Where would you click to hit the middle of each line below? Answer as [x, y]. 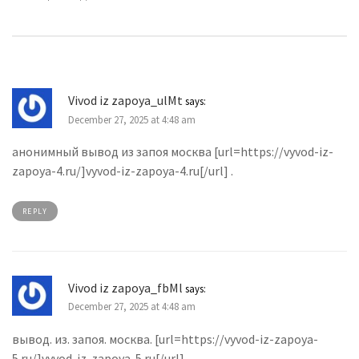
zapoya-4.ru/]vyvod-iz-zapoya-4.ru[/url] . [123, 171]
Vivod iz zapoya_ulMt [125, 101]
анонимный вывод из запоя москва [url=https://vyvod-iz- [173, 151]
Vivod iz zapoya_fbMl [125, 287]
